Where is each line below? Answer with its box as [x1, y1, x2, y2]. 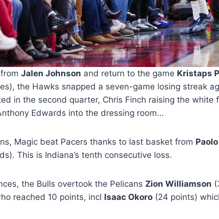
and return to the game [81, 68, 177, 79]
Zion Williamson [145, 179, 212, 189]
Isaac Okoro [104, 192, 153, 202]
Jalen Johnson [21, 68, 81, 79]
